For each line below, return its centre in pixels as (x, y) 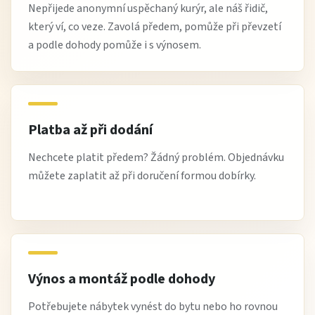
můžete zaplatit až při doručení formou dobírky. (142, 175)
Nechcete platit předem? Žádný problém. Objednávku (156, 157)
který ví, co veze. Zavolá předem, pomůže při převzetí (155, 26)
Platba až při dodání (90, 130)
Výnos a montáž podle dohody (122, 279)
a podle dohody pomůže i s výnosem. (115, 45)
